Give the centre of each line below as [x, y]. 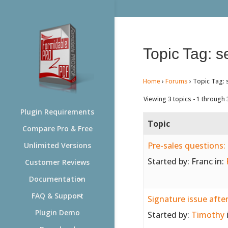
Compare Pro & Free [57, 129]
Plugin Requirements [57, 112]
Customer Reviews [57, 162]
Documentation [57, 179]
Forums [176, 81]
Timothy [208, 215]
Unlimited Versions [57, 145]
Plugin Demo [57, 212]
